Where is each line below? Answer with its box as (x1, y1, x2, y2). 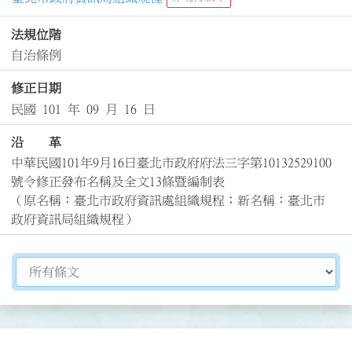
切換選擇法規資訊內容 (15, 259, 141, 273)
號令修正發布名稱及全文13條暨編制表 (10, 175, 225, 189)
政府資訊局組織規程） (10, 213, 137, 226)
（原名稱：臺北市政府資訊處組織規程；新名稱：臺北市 (10, 194, 325, 207)
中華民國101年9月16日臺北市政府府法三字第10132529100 (10, 156, 332, 170)
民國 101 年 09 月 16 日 (10, 102, 156, 115)
